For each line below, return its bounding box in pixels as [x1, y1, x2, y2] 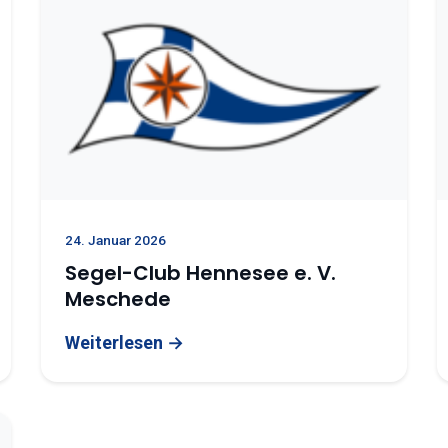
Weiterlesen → [64, 332, 184, 353]
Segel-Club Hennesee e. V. [64, 259, 336, 287]
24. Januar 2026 [64, 232, 166, 248]
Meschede [64, 285, 171, 313]
